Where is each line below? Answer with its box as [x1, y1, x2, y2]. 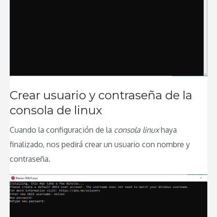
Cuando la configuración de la [10, 124, 114, 135]
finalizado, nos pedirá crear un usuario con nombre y [10, 139, 190, 149]
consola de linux [10, 103, 102, 117]
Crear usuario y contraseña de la [10, 88, 192, 102]
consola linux [114, 124, 159, 135]
